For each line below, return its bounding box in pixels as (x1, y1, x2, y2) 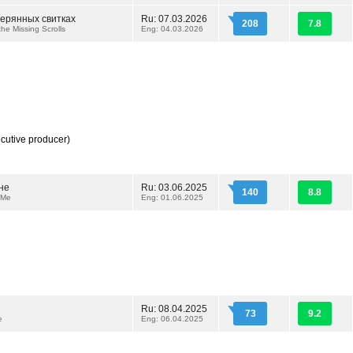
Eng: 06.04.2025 (141, 314, 203, 323)
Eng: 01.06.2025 (141, 193, 203, 202)
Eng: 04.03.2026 (141, 24, 203, 33)
